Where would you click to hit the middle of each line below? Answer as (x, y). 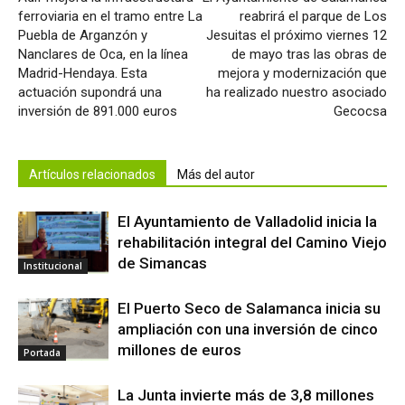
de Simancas (162, 263)
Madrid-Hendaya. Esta (83, 73)
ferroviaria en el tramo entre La (110, 16)
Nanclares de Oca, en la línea (103, 54)
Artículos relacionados (92, 174)
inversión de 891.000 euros (98, 111)
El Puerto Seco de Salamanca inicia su (249, 308)
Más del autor (216, 174)
